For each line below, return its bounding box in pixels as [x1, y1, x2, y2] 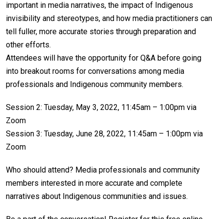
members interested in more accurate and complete [6, 178, 182, 188]
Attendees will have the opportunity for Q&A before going [6, 53, 201, 63]
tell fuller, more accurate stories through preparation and [6, 27, 196, 36]
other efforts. [6, 40, 51, 49]
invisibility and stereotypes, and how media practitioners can [6, 14, 212, 23]
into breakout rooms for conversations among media [6, 66, 184, 76]
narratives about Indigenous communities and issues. [6, 192, 188, 201]
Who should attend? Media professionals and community [6, 165, 200, 175]
